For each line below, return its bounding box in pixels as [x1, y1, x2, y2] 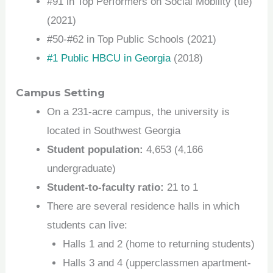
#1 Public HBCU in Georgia [47, 52, 171, 65]
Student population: [47, 143, 144, 155]
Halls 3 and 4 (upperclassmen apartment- [62, 257, 251, 269]
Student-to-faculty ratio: [47, 181, 165, 193]
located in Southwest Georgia [47, 124, 181, 136]
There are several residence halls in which [47, 200, 240, 212]
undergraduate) [47, 162, 116, 174]
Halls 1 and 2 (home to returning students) [62, 238, 255, 250]
